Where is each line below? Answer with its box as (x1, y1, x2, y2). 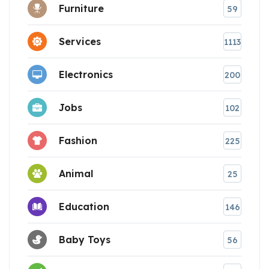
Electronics (59, 68, 113, 81)
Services (59, 35, 101, 48)
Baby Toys (59, 234, 110, 246)
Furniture (59, 2, 104, 15)
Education (59, 201, 109, 213)
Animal (59, 168, 93, 180)
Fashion (59, 134, 97, 147)
